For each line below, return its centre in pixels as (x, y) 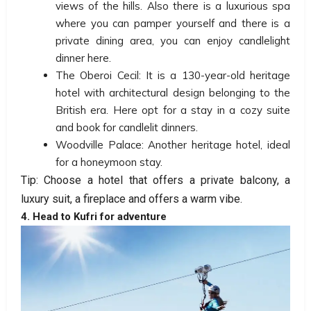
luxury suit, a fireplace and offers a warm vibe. (132, 199)
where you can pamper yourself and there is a (173, 23)
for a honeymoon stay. (109, 162)
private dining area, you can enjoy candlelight (173, 40)
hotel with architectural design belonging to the (173, 92)
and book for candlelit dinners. (127, 127)
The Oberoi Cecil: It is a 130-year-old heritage (173, 75)
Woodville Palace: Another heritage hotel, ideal (173, 144)
